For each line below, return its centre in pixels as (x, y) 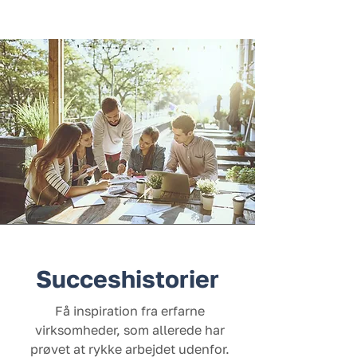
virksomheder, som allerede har (129, 330)
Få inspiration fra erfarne (129, 311)
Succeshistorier (127, 279)
